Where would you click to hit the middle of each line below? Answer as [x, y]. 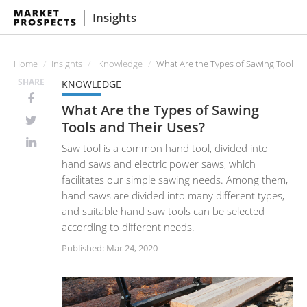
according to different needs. [128, 227]
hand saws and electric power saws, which [159, 164]
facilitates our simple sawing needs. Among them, [175, 180]
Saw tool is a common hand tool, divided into [165, 148]
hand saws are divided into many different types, [173, 195]
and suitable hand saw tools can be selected [163, 211]
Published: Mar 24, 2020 [110, 248]
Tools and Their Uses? [133, 126]
